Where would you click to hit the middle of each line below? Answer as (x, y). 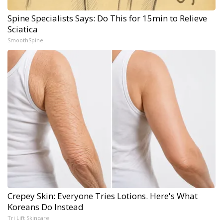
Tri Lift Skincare (28, 218)
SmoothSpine (25, 40)
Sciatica (23, 29)
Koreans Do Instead (46, 207)
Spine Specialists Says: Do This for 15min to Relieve (107, 18)
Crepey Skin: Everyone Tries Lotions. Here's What (103, 196)
